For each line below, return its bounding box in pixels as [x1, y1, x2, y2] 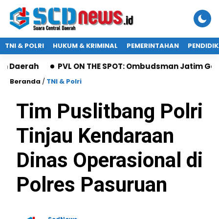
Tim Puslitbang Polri [16, 99, 203, 123]
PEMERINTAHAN [127, 41, 179, 50]
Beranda [10, 77, 41, 86]
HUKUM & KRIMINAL [53, 41, 118, 50]
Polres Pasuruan [16, 173, 167, 197]
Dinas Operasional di [16, 148, 203, 172]
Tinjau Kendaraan [16, 124, 174, 148]
